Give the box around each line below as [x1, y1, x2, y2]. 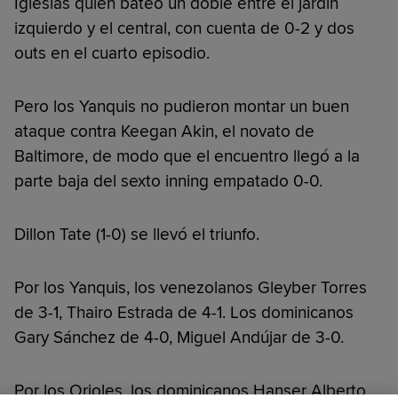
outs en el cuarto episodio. [14, 42, 210, 64]
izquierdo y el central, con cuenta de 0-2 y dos [14, 17, 354, 39]
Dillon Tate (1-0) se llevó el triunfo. [14, 223, 259, 245]
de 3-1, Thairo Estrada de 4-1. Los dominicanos [14, 301, 354, 323]
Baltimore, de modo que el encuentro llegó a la [14, 145, 360, 167]
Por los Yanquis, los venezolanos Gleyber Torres [14, 276, 367, 298]
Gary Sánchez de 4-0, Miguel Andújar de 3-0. [14, 326, 344, 348]
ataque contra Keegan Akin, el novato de [14, 120, 314, 142]
